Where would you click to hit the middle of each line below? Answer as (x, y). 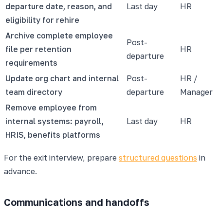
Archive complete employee (59, 35)
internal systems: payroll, (54, 121)
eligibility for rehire (42, 20)
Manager (196, 92)
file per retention (38, 49)
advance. (20, 171)
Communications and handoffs (77, 202)
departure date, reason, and (59, 6)
